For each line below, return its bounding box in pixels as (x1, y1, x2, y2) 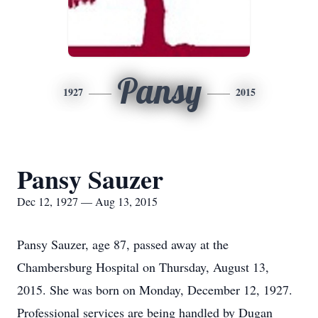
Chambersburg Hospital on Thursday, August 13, (17, 258, 269, 275)
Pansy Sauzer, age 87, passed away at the (17, 236, 229, 253)
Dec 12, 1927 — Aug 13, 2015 (17, 194, 158, 209)
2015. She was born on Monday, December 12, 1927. (17, 281, 292, 298)
